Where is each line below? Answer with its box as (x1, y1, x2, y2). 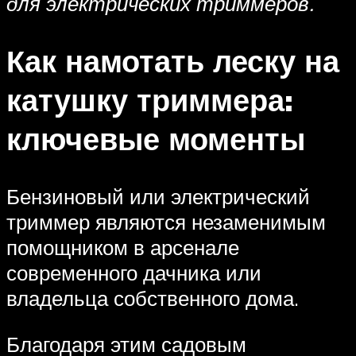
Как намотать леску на (6, 41, 339, 81)
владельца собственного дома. (6, 285, 299, 311)
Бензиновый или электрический (6, 184, 310, 210)
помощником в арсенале (6, 234, 239, 261)
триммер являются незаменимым (6, 209, 326, 235)
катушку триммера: (6, 80, 293, 120)
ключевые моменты (6, 119, 305, 159)
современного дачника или (6, 260, 261, 286)
